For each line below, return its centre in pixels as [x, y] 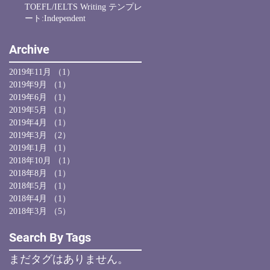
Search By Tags [50, 237]
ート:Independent [55, 18]
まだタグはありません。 [69, 259]
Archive [29, 49]
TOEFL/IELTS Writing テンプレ [83, 7]
